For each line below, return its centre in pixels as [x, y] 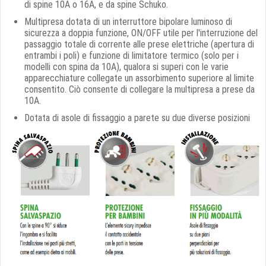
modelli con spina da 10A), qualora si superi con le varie [126, 67]
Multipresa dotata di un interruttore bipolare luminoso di [128, 22]
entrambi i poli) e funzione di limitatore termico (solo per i [132, 56]
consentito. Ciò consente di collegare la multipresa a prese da [140, 89]
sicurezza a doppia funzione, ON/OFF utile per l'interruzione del [141, 33]
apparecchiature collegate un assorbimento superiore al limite [139, 78]
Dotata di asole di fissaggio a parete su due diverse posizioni [137, 118]
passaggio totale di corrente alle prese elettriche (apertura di [139, 44]
